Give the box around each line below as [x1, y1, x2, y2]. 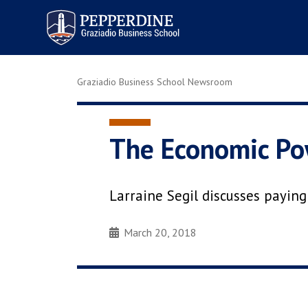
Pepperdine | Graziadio [38, 5, 153, 21]
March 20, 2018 [124, 225, 197, 239]
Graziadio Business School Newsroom [77, 76, 232, 88]
